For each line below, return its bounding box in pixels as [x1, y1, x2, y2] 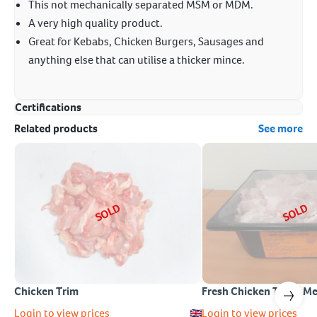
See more [258, 121, 303, 136]
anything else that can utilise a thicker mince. [28, 52, 245, 67]
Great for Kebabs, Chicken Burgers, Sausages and [28, 34, 264, 49]
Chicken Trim [14, 283, 79, 299]
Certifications [15, 100, 81, 115]
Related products [14, 121, 98, 136]
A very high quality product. [28, 16, 163, 30]
